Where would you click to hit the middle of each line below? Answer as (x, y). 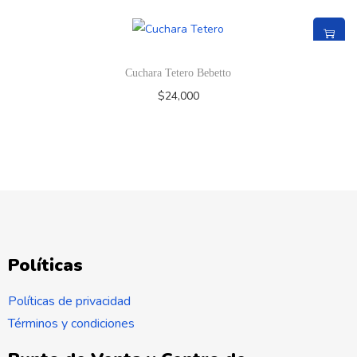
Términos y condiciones (71, 323)
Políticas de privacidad (69, 301)
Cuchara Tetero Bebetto (178, 73)
